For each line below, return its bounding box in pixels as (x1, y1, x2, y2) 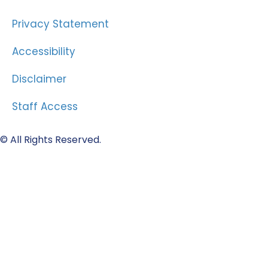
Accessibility (12, 44, 75, 59)
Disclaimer (12, 71, 66, 86)
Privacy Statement (12, 16, 109, 31)
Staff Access (12, 99, 78, 114)
